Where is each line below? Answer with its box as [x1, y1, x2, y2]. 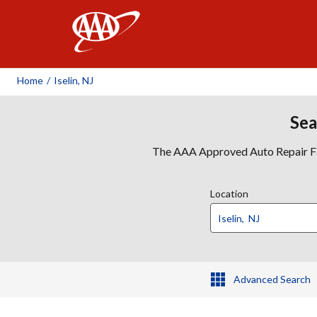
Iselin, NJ [54, 74, 93, 86]
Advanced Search [233, 273, 311, 285]
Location [210, 188, 248, 200]
